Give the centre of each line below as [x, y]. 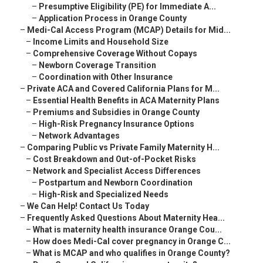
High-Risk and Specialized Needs [104, 195]
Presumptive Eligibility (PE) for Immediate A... [127, 7]
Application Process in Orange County [113, 18]
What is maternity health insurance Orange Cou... [127, 230]
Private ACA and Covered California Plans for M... [123, 89]
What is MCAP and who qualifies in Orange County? [131, 253]
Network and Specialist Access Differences [117, 171]
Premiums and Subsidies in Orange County [116, 112]
